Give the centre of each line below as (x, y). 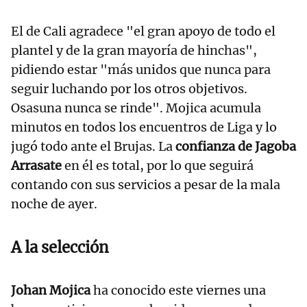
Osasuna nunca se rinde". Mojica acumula (136, 108)
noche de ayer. (54, 204)
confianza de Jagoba (236, 146)
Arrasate (36, 165)
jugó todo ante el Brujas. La (93, 146)
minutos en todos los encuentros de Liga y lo (144, 127)
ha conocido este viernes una (180, 290)
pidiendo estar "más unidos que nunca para (141, 69)
